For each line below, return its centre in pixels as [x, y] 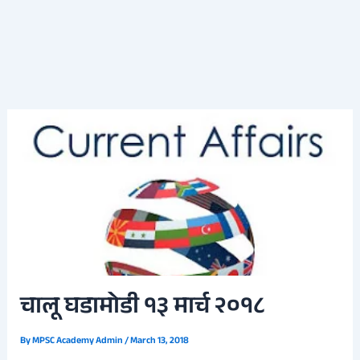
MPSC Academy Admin [79, 342]
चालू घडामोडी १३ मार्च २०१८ [143, 309]
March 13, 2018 [160, 342]
